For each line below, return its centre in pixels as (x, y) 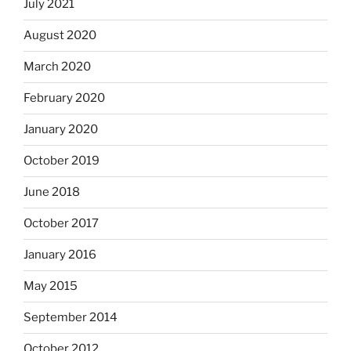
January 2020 (61, 130)
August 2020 (60, 36)
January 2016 (60, 255)
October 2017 (61, 224)
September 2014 (71, 318)
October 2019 (62, 161)
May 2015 (51, 286)
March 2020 (57, 67)
